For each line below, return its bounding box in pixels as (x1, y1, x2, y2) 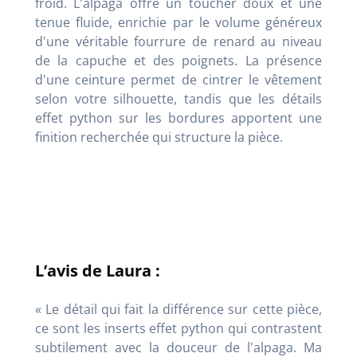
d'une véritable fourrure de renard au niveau (35, 32, 322, 50)
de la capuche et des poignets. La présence (35, 51, 322, 69)
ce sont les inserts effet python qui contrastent (35, 319, 322, 337)
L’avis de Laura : (35, 259, 160, 281)
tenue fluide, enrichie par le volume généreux (35, 13, 322, 31)
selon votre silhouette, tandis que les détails (35, 89, 322, 108)
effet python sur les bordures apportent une (35, 108, 322, 127)
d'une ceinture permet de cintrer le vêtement (35, 70, 322, 88)
